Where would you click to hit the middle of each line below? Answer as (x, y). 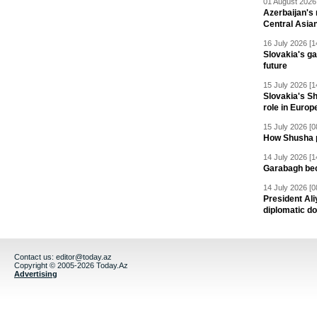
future (275, 66)
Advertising (36, 274)
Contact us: (35, 257)
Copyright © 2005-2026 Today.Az (71, 265)
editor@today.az (84, 257)
